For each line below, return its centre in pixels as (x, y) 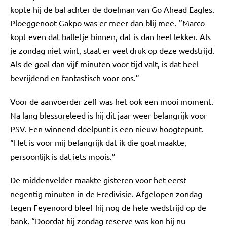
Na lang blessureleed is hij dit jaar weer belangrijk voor (108, 115)
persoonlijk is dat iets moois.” (63, 156)
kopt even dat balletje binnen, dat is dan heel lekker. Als (110, 36)
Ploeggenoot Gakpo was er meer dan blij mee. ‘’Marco (107, 23)
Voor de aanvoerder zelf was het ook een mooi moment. (112, 101)
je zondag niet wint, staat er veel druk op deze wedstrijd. (112, 50)
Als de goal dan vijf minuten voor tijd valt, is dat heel (104, 64)
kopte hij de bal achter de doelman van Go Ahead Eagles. (112, 9)
